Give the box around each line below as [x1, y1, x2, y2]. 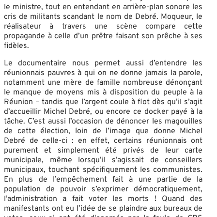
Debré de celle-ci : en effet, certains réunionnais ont [4, 136, 203, 146]
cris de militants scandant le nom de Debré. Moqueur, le [4, 12, 203, 22]
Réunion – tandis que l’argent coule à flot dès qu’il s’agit [4, 97, 203, 107]
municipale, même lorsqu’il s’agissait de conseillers [4, 155, 203, 165]
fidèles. [4, 41, 29, 51]
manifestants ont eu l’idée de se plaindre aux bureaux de [4, 203, 203, 214]
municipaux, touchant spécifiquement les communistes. [4, 165, 203, 175]
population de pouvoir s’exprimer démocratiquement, [4, 184, 203, 194]
